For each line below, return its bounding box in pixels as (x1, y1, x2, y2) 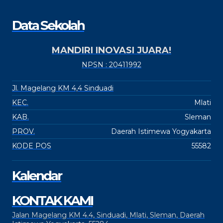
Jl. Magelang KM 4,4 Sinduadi (12, 84, 113, 93)
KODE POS (12, 141, 51, 150)
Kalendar (12, 168, 61, 184)
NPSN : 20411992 (82, 60, 141, 69)
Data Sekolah (12, 17, 84, 33)
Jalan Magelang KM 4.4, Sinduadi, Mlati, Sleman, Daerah (12, 211, 205, 220)
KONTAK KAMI (12, 193, 93, 209)
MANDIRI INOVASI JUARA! (52, 45, 171, 56)
